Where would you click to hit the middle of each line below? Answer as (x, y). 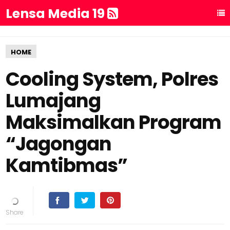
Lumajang (53, 101)
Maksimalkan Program (114, 122)
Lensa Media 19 (57, 14)
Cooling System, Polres (112, 79)
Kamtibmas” (67, 165)
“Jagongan (59, 144)
